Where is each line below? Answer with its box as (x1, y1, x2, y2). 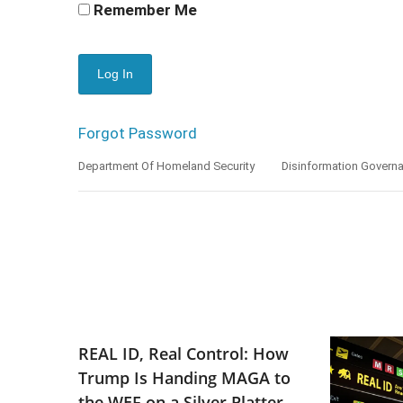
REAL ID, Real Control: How (78, 343, 289, 365)
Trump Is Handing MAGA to (78, 367, 291, 390)
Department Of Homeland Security (78, 158, 255, 173)
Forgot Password (78, 123, 197, 142)
